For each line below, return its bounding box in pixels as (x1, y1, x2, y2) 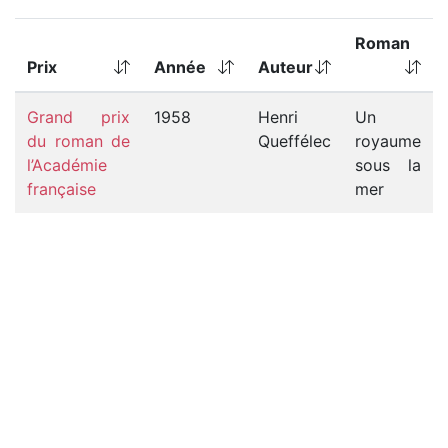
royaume (355, 131, 421, 152)
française (27, 179, 96, 200)
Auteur (258, 57, 313, 78)
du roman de (27, 131, 130, 152)
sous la (355, 155, 421, 176)
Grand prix (27, 107, 130, 128)
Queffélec (258, 131, 331, 152)
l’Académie (27, 155, 107, 176)
